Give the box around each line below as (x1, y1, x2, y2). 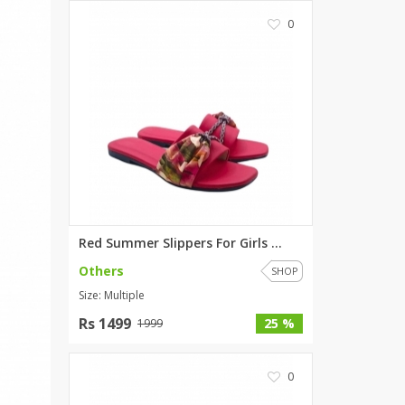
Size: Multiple (79, 287, 145, 303)
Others (79, 262, 124, 279)
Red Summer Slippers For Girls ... (79, 234, 282, 251)
